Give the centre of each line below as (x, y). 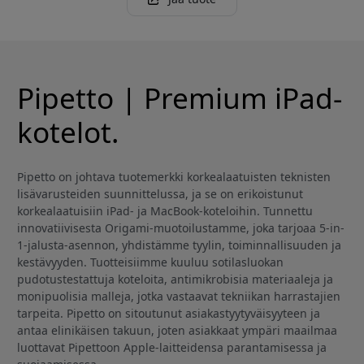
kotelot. (68, 131)
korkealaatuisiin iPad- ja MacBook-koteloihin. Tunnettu (165, 210)
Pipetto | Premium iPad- (180, 97)
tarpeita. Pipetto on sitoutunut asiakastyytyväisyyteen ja (169, 313)
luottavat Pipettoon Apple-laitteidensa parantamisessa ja (172, 347)
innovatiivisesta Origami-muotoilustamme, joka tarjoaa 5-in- (181, 227)
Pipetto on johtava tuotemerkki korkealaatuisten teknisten (174, 176)
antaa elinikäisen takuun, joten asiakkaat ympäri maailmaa (177, 330)
